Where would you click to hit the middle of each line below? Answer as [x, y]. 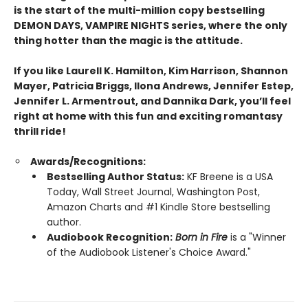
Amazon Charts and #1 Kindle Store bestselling [158, 207]
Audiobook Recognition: [110, 237]
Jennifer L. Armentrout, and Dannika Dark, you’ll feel [152, 101]
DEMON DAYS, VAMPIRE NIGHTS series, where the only [151, 25]
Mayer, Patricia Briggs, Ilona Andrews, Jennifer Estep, [154, 86]
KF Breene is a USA [229, 177]
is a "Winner [257, 237]
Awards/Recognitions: [88, 162]
